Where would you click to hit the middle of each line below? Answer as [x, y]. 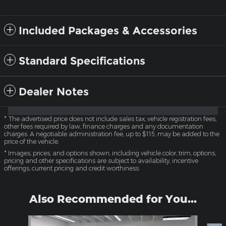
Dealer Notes [54, 92]
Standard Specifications [82, 61]
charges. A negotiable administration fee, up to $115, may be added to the [112, 134]
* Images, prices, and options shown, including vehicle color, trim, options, [110, 153]
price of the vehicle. [32, 142]
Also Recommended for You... [113, 199]
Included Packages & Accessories [108, 31]
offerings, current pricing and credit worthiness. [72, 168]
